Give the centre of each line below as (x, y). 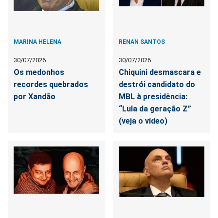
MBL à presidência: (153, 96)
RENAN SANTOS (142, 42)
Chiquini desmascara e (160, 72)
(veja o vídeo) (143, 121)
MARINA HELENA (37, 42)
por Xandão (35, 96)
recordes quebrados (51, 84)
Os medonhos (39, 72)
